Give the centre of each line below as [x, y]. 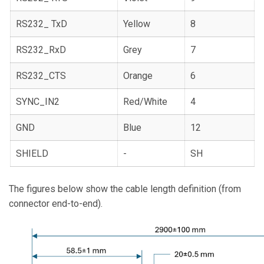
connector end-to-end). [56, 204]
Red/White [146, 102]
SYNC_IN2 [38, 102]
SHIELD [32, 154]
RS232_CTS [41, 76]
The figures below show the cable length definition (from [125, 189]
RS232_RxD [41, 50]
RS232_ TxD [42, 24]
